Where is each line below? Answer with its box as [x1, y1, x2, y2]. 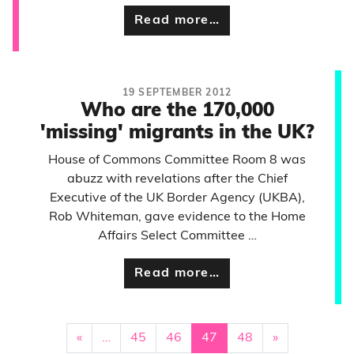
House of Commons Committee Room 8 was [48, 154, 306, 167]
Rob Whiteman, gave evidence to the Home [48, 211, 306, 224]
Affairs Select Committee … [97, 230, 257, 243]
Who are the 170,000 [80, 102, 274, 121]
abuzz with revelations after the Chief [66, 173, 288, 186]
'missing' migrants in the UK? [40, 124, 314, 143]
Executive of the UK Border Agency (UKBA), [49, 192, 305, 205]
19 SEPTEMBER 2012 [122, 88, 232, 98]
